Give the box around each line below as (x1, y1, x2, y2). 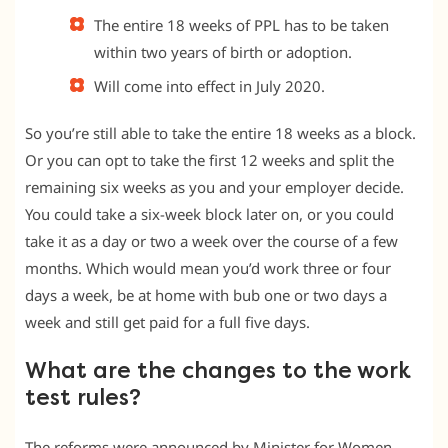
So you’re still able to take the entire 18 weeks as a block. (25, 123, 416, 144)
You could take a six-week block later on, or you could (25, 204, 394, 225)
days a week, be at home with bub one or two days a (25, 285, 387, 306)
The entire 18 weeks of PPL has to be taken (94, 14, 389, 35)
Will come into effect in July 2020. (94, 76, 325, 97)
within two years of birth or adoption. (94, 41, 352, 62)
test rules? (25, 385, 141, 412)
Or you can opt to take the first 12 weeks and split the (25, 150, 394, 171)
